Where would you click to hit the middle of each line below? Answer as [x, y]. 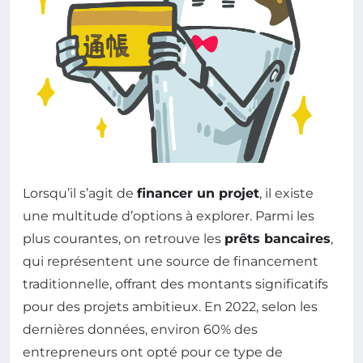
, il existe [286, 193]
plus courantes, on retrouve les [124, 238]
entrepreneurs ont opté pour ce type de [153, 352]
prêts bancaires [278, 238]
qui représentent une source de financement [171, 261]
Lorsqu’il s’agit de [80, 193]
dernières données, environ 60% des [140, 329]
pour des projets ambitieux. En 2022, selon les [170, 306]
